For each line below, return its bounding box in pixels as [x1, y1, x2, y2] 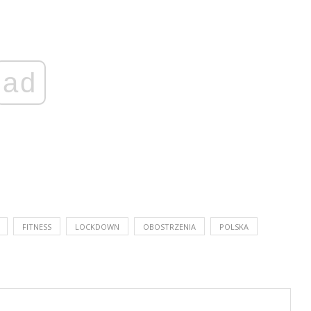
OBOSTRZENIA [143, 221, 196, 232]
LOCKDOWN [75, 221, 119, 232]
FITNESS [22, 221, 51, 232]
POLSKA [219, 221, 249, 232]
